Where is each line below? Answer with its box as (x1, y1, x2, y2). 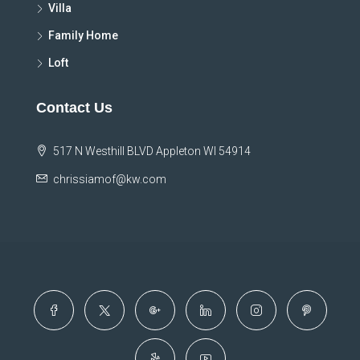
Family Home (48, 29, 118, 43)
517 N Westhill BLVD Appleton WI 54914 (51, 145, 251, 158)
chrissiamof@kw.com (53, 173, 166, 186)
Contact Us (36, 100, 112, 117)
